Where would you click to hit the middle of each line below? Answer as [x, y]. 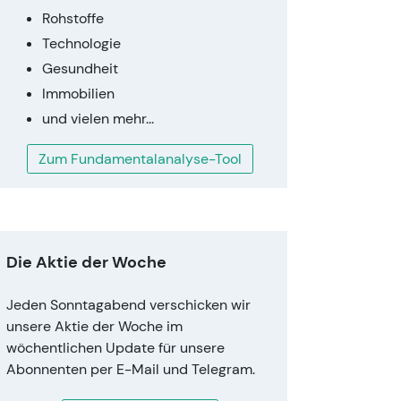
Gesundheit [80, 68]
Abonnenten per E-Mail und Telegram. [131, 369]
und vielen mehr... [98, 119]
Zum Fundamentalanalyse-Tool [140, 159]
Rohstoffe [73, 18]
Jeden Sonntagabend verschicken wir [128, 305]
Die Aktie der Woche [86, 262]
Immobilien [78, 94]
